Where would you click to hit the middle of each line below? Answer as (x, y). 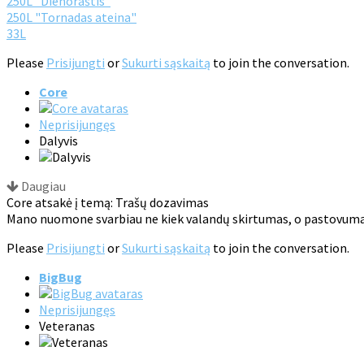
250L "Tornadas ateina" (71, 17)
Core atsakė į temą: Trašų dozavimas (108, 203)
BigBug (61, 277)
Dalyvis (58, 141)
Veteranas (67, 326)
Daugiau (42, 186)
